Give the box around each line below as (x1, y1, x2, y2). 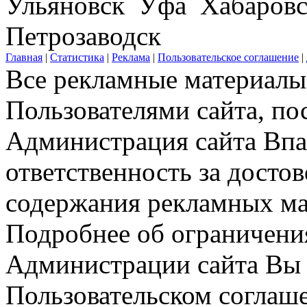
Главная (5, 51, 42, 63)
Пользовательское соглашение (158, 51, 299, 63)
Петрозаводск (5, 21, 168, 51)
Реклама (112, 51, 150, 63)
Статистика (50, 51, 104, 63)
